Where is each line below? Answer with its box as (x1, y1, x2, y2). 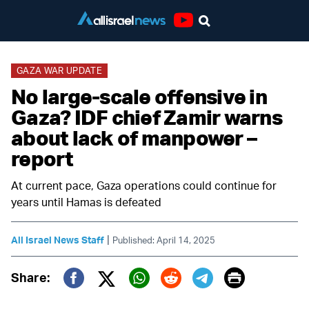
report (11, 146, 74, 171)
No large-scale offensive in (11, 83, 267, 109)
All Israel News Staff (11, 234, 104, 246)
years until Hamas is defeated (11, 195, 161, 209)
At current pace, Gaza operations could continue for (11, 179, 277, 192)
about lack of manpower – (11, 125, 257, 150)
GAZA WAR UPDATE (17, 65, 102, 76)
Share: (11, 270, 50, 285)
